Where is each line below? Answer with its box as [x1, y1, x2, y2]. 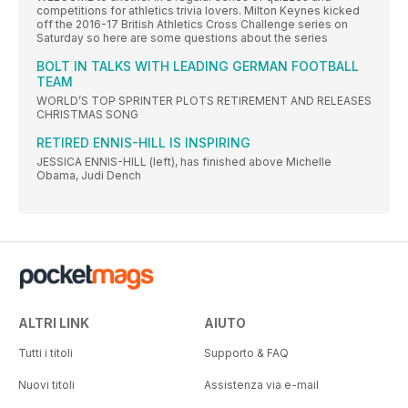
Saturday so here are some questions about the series [36, 31, 328, 46]
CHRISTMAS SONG [36, 107, 138, 122]
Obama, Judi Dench [36, 168, 141, 183]
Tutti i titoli [18, 346, 73, 361]
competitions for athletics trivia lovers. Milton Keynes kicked [36, 4, 360, 18]
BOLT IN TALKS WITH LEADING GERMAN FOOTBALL [36, 58, 359, 75]
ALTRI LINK [18, 315, 89, 331]
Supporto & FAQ [204, 346, 289, 361]
